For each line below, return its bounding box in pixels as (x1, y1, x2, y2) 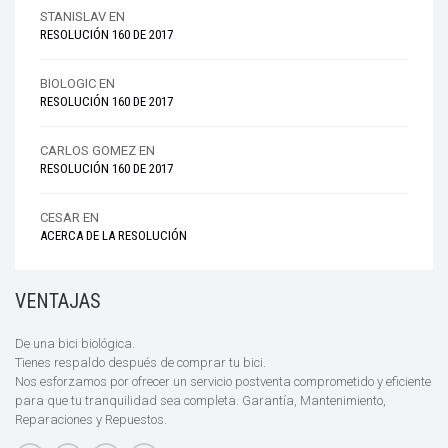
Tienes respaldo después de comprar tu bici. (15, 355, 266, 370)
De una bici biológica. (15, 336, 135, 351)
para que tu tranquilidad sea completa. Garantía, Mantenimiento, (15, 393, 386, 408)
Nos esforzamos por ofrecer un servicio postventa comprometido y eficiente (15, 374, 431, 389)
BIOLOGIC (40, 76, 96, 91)
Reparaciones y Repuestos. (15, 412, 167, 427)
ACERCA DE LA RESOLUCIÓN (40, 228, 187, 243)
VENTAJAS (15, 289, 101, 313)
